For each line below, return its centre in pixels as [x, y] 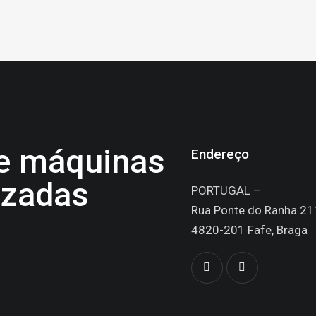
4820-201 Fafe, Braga [249, 230]
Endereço [220, 154]
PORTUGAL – [226, 191]
